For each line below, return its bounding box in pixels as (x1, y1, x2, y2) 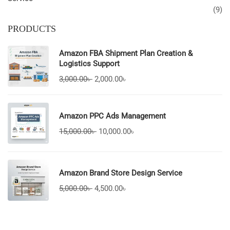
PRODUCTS (8, 24, 56, 34)
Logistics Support (59, 59, 120, 68)
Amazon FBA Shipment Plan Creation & (59, 49, 193, 58)
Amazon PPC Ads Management (59, 111, 166, 121)
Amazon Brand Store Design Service (59, 168, 182, 178)
